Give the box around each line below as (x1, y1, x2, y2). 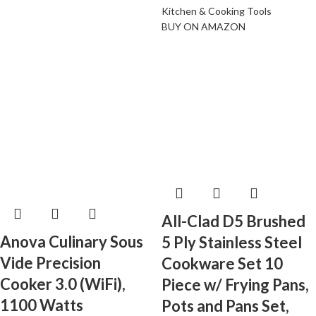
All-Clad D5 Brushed (162, 212, 305, 231)
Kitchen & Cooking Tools (162, 5, 272, 18)
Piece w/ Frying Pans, (162, 275, 309, 295)
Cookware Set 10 (162, 254, 283, 274)
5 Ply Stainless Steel (162, 233, 302, 253)
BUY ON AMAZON (162, 20, 245, 33)
